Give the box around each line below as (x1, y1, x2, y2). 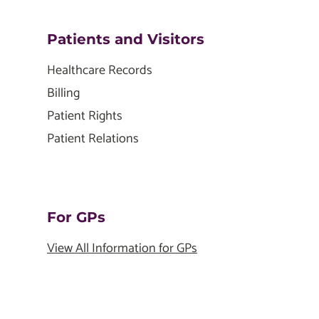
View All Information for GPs (47, 238, 197, 260)
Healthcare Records (47, 60, 152, 82)
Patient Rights (47, 105, 122, 127)
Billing (47, 83, 80, 105)
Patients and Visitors (47, 31, 204, 48)
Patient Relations (47, 128, 139, 150)
